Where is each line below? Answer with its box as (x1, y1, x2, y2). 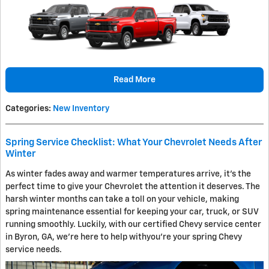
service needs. (5, 246, 62, 255)
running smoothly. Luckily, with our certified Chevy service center (5, 220, 261, 229)
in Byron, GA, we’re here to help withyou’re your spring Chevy (5, 233, 242, 242)
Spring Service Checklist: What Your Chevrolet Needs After (5, 138, 262, 148)
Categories (5, 104, 49, 113)
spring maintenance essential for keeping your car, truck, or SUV (5, 208, 258, 217)
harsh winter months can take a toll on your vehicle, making (5, 195, 239, 204)
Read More (113, 75, 156, 84)
